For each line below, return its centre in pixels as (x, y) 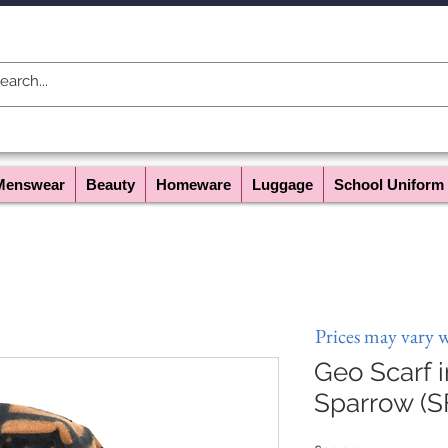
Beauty (110, 184)
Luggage (282, 184)
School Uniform (389, 184)
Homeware (193, 184)
